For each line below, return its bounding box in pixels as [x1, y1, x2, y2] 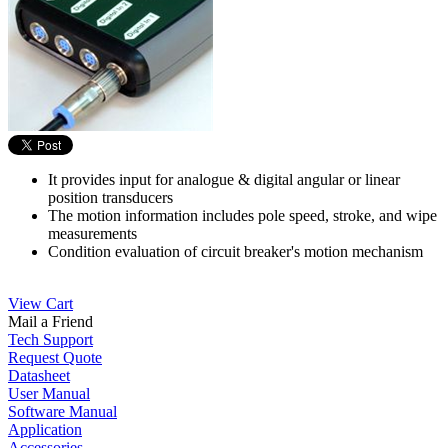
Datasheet [8, 366, 70, 384]
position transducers [48, 188, 173, 206]
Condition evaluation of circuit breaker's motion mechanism [48, 242, 423, 260]
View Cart [8, 294, 73, 312]
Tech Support [8, 330, 93, 348]
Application [8, 420, 82, 438]
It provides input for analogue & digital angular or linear [48, 170, 400, 188]
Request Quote [8, 348, 102, 366]
